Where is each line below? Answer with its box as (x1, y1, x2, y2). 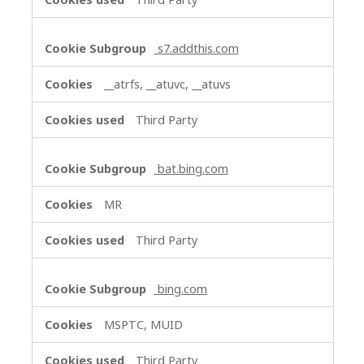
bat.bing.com (154, 161, 228, 177)
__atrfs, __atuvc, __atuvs (103, 76, 231, 93)
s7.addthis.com (154, 41, 239, 57)
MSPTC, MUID (103, 317, 183, 333)
